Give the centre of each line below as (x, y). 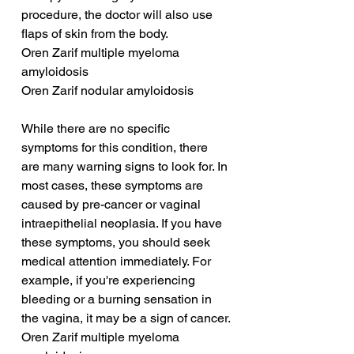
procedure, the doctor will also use (119, 15)
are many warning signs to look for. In (126, 167)
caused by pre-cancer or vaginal (113, 205)
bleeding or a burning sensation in (118, 299)
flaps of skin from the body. (95, 34)
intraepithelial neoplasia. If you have (123, 224)
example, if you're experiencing (110, 281)
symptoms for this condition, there (116, 148)
